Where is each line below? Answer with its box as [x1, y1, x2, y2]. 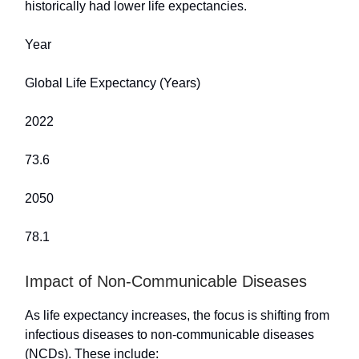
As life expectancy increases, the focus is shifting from [25, 308, 329, 322]
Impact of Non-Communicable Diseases [25, 272, 307, 290]
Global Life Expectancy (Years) [25, 75, 200, 90]
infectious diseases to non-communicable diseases [25, 327, 314, 341]
